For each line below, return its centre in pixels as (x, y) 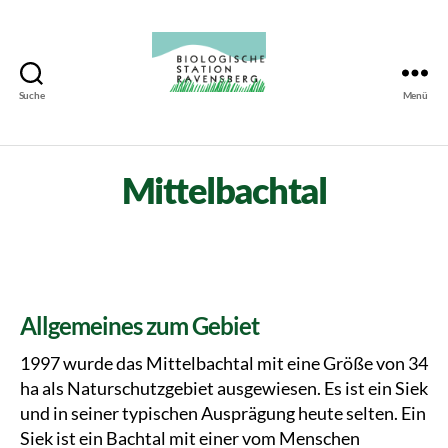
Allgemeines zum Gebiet (140, 325)
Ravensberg (251, 145)
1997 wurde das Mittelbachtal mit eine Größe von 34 (224, 363)
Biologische (250, 101)
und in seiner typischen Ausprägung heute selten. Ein (223, 413)
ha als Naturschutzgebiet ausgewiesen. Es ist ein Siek (224, 388)
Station (234, 123)
